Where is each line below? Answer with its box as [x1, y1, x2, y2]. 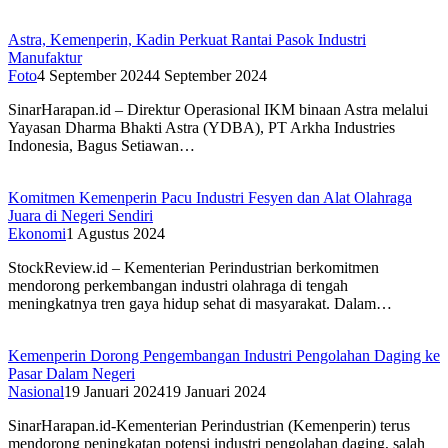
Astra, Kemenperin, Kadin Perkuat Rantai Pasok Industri [8, 31, 366, 49]
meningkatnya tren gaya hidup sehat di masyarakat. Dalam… [8, 295, 392, 313]
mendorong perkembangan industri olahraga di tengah [8, 277, 348, 295]
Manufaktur [8, 49, 82, 67]
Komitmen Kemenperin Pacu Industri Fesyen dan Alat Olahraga [8, 189, 412, 207]
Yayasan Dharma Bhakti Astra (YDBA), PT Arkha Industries [8, 119, 395, 137]
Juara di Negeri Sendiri [8, 207, 153, 225]
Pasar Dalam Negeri [8, 365, 135, 383]
